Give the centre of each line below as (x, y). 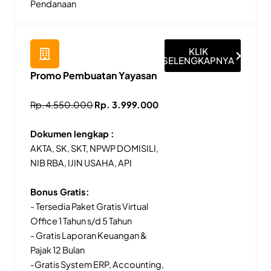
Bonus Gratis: (60, 192)
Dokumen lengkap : (72, 134)
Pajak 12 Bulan (57, 250)
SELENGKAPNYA (198, 60)
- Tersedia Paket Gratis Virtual (89, 207)
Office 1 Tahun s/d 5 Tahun (81, 221)
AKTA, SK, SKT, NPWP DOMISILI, (94, 149)
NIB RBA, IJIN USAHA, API (81, 163)
